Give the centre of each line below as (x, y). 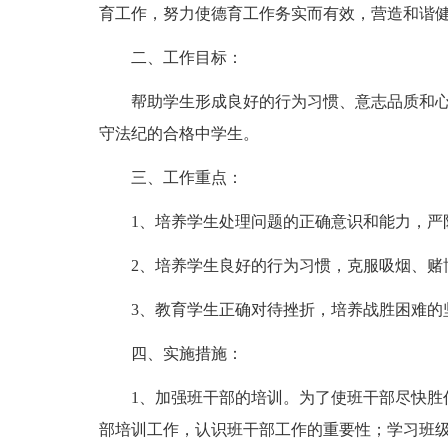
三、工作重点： (186, 177)
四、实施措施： (186, 353)
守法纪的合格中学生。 (178, 133)
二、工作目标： (186, 57)
